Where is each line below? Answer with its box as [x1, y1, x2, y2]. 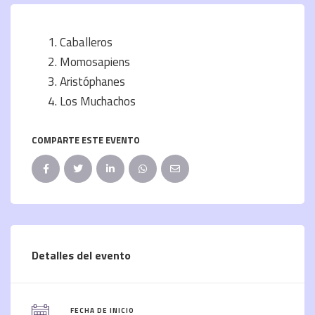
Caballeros [60, 32, 112, 51]
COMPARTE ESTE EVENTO [32, 132, 140, 147]
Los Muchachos [60, 91, 136, 110]
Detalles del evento [32, 246, 131, 264]
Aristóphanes [60, 72, 125, 91]
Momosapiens [60, 52, 130, 71]
